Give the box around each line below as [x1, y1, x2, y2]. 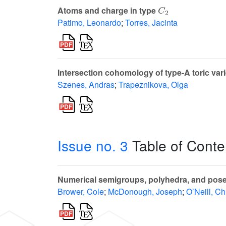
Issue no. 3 [58, 135, 128, 156]
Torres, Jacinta [125, 17, 178, 29]
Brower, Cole [58, 186, 104, 198]
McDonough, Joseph [108, 186, 182, 198]
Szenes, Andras [58, 79, 115, 91]
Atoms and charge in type [58, 5, 158, 17]
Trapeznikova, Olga [119, 79, 188, 91]
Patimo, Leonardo [58, 17, 121, 29]
